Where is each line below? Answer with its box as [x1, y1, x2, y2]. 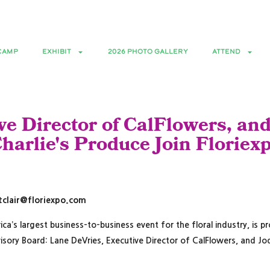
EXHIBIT [42, 47, 71, 56]
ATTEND [212, 47, 240, 56]
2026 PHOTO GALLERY [108, 47, 188, 56]
